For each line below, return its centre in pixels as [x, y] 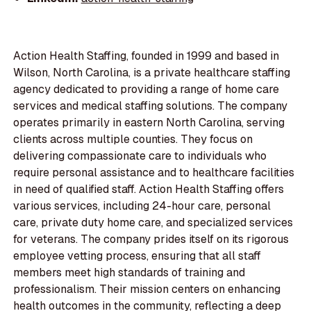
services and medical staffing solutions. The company [151, 106]
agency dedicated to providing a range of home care [146, 90]
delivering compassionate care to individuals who [140, 156]
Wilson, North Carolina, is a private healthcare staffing [152, 73]
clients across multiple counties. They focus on [133, 140]
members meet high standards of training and [129, 273]
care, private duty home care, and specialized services [153, 223]
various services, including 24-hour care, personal [142, 206]
